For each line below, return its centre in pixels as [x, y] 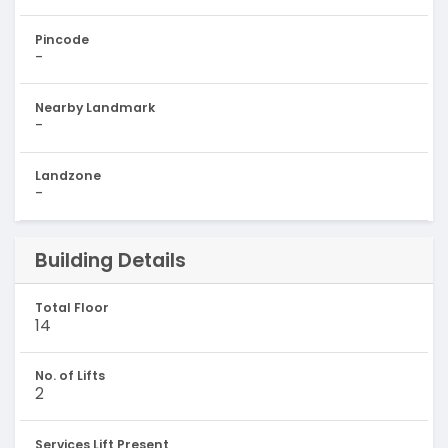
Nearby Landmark [94, 108]
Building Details [110, 259]
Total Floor [71, 307]
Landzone [67, 176]
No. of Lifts [69, 376]
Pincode [61, 39]
